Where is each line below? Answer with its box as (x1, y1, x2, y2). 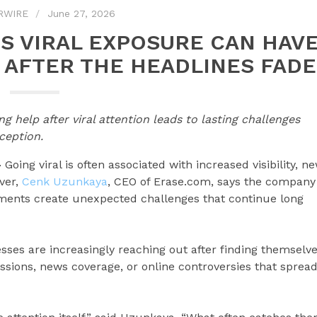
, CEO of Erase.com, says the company (108, 175, 316, 188)
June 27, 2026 (47, 8, 115, 19)
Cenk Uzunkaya (22, 175, 108, 188)
